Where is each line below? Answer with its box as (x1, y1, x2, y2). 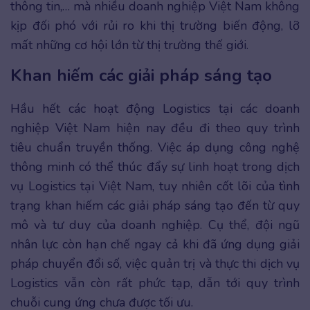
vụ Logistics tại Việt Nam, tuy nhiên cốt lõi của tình (10, 177, 300, 194)
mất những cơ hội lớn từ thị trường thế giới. (10, 36, 248, 53)
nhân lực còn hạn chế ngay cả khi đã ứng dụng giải (10, 235, 300, 253)
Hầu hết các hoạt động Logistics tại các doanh (10, 100, 300, 117)
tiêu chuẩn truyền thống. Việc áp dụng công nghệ (10, 138, 300, 156)
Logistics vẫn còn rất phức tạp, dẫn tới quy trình (10, 274, 300, 291)
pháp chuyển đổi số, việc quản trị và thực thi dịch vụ (10, 255, 300, 272)
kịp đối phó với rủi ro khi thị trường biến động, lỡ (10, 17, 300, 34)
